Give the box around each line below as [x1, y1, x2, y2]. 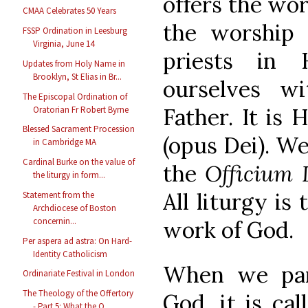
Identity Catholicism [33, 247, 108, 260]
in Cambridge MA [33, 136, 97, 148]
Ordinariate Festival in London [23, 267, 135, 280]
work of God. [163, 215, 294, 244]
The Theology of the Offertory [23, 287, 134, 300]
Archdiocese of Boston [33, 201, 117, 214]
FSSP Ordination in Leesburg [23, 25, 128, 37]
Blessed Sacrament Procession [23, 123, 135, 135]
